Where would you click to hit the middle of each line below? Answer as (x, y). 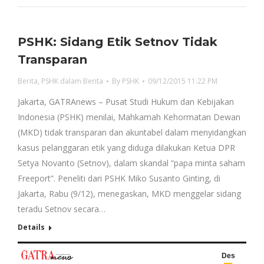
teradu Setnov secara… (62, 209)
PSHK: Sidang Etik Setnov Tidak (118, 42)
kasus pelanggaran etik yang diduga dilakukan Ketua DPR (126, 148)
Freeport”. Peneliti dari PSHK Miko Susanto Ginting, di (119, 178)
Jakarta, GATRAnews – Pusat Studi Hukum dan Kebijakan (126, 102)
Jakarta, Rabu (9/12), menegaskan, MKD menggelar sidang (129, 194)
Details (31, 227)
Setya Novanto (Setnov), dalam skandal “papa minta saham (131, 163)
